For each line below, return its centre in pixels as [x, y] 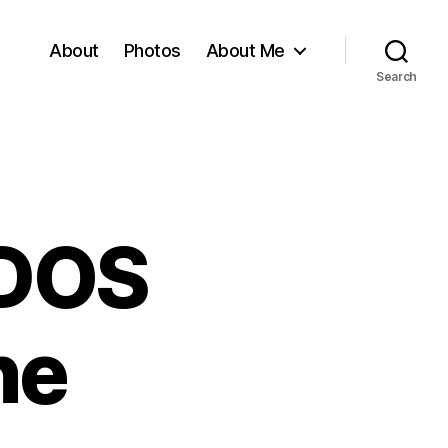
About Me [245, 50]
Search [396, 76]
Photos [152, 50]
